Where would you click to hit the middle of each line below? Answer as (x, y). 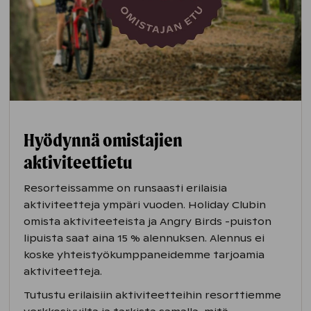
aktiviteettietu (78, 162)
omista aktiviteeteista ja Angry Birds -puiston (148, 222)
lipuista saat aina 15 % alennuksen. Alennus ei (144, 238)
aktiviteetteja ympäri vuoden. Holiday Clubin (145, 205)
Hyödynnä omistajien (103, 140)
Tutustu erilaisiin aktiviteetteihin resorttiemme (153, 295)
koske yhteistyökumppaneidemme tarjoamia (144, 255)
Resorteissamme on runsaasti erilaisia (126, 188)
